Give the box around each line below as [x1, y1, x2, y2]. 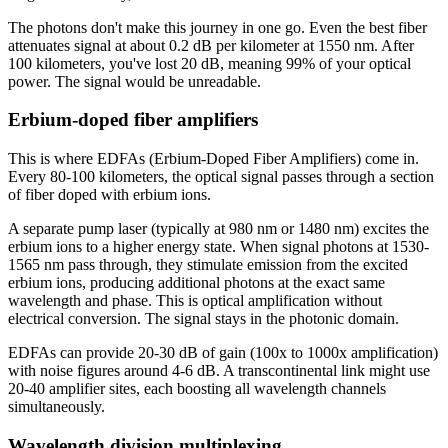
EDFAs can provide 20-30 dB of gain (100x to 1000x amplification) [8, 343, 438, 361]
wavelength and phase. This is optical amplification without [8, 291, 382, 309]
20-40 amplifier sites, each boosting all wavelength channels [8, 379, 386, 397]
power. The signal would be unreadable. [8, 72, 261, 90]
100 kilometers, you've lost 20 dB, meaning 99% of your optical [8, 54, 411, 72]
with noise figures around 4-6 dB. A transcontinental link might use [8, 361, 430, 379]
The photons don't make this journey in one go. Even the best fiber [8, 18, 427, 36]
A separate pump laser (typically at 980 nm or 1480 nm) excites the [8, 219, 429, 237]
